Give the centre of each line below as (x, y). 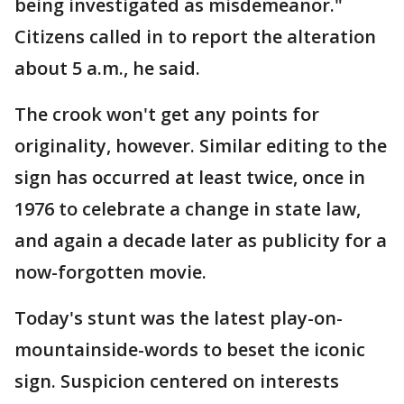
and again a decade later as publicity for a (201, 240)
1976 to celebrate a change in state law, (188, 209)
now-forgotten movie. (110, 272)
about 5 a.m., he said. (107, 68)
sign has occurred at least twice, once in (190, 177)
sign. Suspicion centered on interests (177, 381)
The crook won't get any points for (167, 114)
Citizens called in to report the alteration (195, 37)
